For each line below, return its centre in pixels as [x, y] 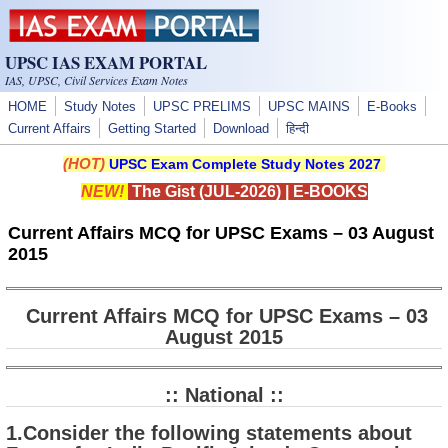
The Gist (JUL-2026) [204, 191]
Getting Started [152, 129]
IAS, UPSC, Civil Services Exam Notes [96, 80]
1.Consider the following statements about [209, 433]
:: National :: [224, 394]
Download [241, 129]
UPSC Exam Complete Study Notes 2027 [245, 164]
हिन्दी [297, 129]
